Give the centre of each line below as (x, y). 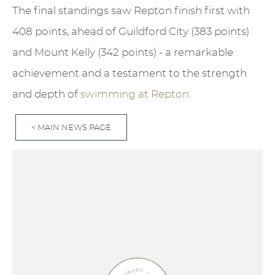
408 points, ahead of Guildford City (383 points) (131, 31)
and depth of (46, 94)
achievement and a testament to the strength (130, 73)
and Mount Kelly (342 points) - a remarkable (123, 52)
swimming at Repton (135, 94)
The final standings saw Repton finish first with (131, 10)
